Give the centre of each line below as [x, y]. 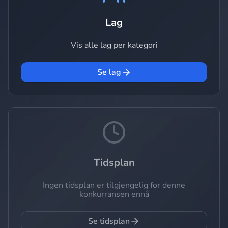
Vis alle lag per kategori [114, 46]
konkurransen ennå [114, 195]
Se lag [109, 73]
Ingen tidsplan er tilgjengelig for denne [114, 186]
